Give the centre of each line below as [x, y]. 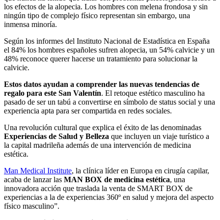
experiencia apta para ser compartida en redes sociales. [88, 110]
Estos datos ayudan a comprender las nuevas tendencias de [102, 84]
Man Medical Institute [38, 170]
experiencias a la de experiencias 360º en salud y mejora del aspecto [109, 197]
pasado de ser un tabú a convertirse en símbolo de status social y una [110, 102]
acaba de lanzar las [34, 179]
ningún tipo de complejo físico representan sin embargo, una [97, 15]
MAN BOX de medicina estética [117, 179]
